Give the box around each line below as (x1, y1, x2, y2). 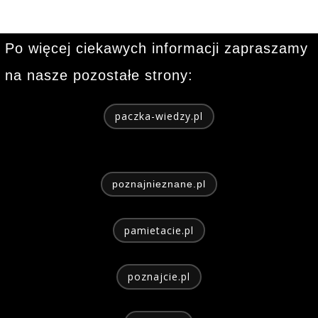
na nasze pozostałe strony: (4, 67, 193, 84)
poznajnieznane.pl (111, 177, 206, 190)
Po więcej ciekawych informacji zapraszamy (4, 40, 308, 57)
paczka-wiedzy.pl (114, 109, 203, 124)
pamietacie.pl (124, 224, 194, 238)
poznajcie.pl (127, 270, 190, 284)
